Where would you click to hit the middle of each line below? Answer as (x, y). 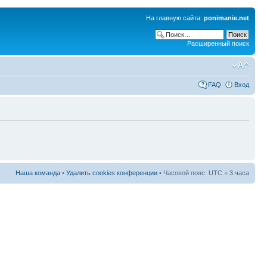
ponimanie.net (226, 18)
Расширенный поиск (218, 44)
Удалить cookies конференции (112, 173)
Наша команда (38, 173)
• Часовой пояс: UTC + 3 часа (203, 173)
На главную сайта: (175, 18)
